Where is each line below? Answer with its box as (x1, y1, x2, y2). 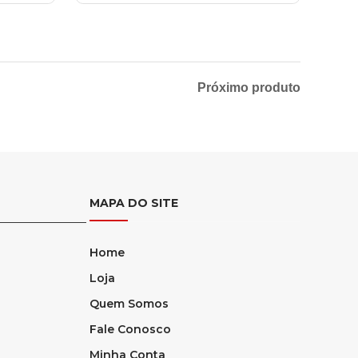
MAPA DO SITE (89, 195, 178, 210)
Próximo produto (197, 80, 300, 94)
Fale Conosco (89, 321, 171, 336)
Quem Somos (89, 296, 169, 311)
